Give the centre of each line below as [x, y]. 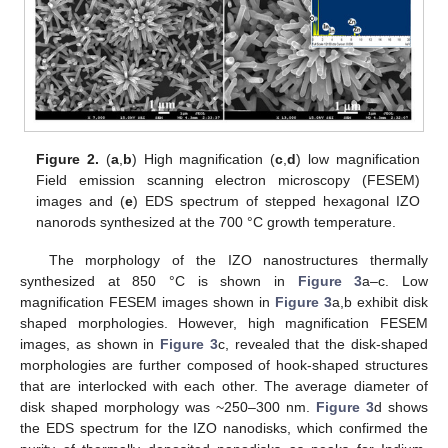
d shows [401, 407]
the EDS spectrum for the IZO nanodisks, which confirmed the [224, 428]
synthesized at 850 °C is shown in [159, 281]
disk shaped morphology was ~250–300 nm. [168, 407]
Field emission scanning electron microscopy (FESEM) [228, 180]
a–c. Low [395, 281]
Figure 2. [68, 159]
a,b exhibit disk [380, 302]
